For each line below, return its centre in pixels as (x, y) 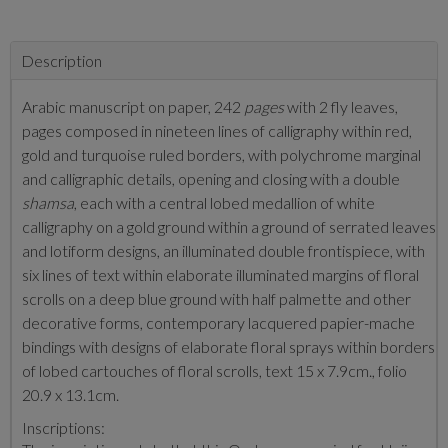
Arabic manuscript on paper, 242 (133, 106)
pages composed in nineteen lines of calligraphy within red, (217, 130)
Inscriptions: (63, 427)
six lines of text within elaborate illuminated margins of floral (220, 274)
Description (61, 60)
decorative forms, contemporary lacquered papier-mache (218, 322)
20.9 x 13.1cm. (70, 394)
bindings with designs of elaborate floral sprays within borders (228, 346)
